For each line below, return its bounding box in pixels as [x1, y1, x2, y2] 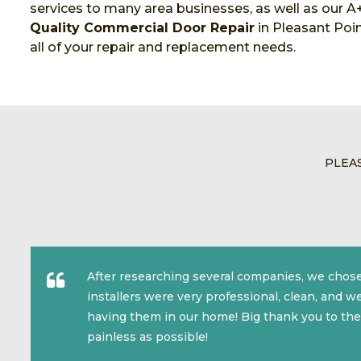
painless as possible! [87, 329, 208, 344]
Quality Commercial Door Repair [30, 19, 255, 35]
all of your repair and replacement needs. [30, 39, 299, 55]
